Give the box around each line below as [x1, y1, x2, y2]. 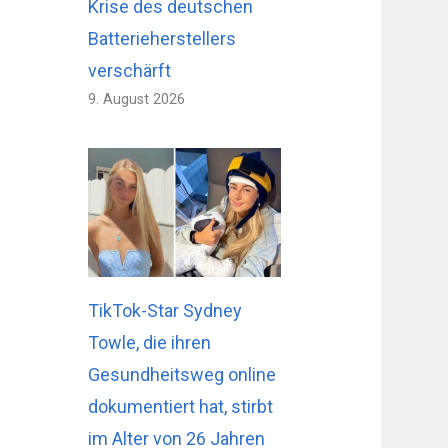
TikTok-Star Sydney [88, 299, 243, 321]
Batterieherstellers [88, 28, 237, 50]
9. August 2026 [88, 91, 186, 109]
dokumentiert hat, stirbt [88, 395, 274, 417]
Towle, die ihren [88, 331, 212, 353]
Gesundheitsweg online [88, 363, 277, 385]
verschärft [88, 60, 172, 82]
